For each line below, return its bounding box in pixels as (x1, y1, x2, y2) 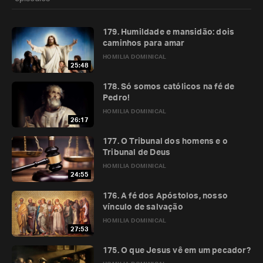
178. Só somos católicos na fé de (103, 83, 235, 91)
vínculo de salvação (103, 203, 183, 211)
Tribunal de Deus (103, 149, 171, 157)
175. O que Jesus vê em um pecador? (103, 247, 251, 255)
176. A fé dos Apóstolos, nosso (103, 192, 228, 200)
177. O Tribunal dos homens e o (103, 137, 228, 146)
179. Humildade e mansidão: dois (103, 28, 235, 36)
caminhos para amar (103, 39, 185, 48)
